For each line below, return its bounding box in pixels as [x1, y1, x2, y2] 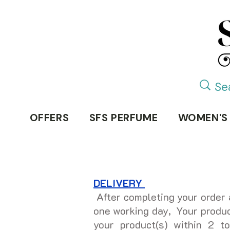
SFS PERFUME [89, 111, 158, 125]
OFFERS [29, 111, 69, 125]
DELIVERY [93, 176, 145, 190]
